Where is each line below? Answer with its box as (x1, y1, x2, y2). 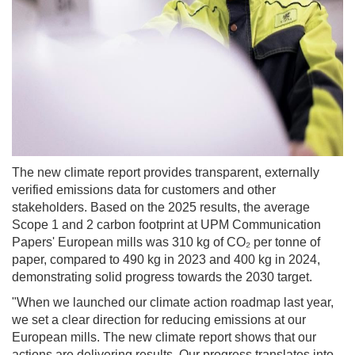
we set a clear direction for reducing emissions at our (12, 313, 306, 327)
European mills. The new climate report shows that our (12, 330, 316, 345)
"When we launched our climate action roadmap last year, (12, 296, 334, 310)
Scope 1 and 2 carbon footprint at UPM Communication (12, 218, 321, 232)
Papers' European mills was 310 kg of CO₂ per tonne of (12, 235, 320, 250)
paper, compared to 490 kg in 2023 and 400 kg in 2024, (12, 253, 320, 267)
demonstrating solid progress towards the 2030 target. (12, 270, 312, 284)
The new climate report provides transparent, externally (12, 166, 319, 180)
